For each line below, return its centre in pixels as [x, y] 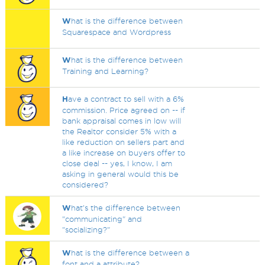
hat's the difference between [126, 208]
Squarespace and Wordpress [117, 32]
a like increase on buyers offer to [124, 153]
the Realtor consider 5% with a [119, 131]
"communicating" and [102, 219]
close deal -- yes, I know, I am [117, 163]
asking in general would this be [121, 174]
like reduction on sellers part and [124, 142]
